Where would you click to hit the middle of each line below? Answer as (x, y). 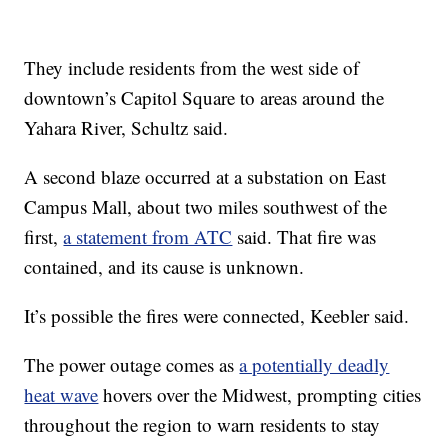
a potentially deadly (314, 364)
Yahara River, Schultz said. (126, 127)
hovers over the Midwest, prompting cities (260, 394)
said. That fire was (304, 236)
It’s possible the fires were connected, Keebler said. (217, 315)
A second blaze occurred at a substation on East (205, 176)
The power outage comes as (132, 364)
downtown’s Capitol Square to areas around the (204, 97)
